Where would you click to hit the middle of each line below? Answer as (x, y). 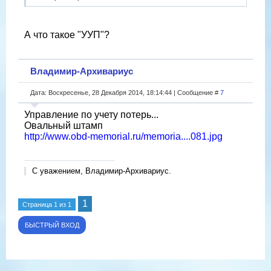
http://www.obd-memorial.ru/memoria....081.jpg (123, 136)
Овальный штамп (64, 125)
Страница (38, 204)
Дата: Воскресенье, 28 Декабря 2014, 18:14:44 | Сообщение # (125, 92)
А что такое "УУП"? (67, 34)
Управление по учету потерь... (91, 114)
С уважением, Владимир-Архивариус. (102, 171)
